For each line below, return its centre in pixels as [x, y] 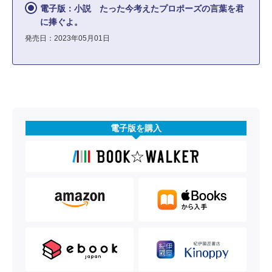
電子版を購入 [136, 128]
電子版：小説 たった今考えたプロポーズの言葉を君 [142, 8]
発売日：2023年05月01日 [67, 38]
